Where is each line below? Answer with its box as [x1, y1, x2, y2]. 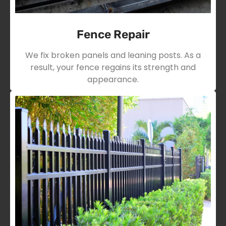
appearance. [87, 73, 139, 85]
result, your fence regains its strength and [30, 61, 196, 73]
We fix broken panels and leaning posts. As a [25, 49, 201, 61]
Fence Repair [76, 27, 150, 41]
